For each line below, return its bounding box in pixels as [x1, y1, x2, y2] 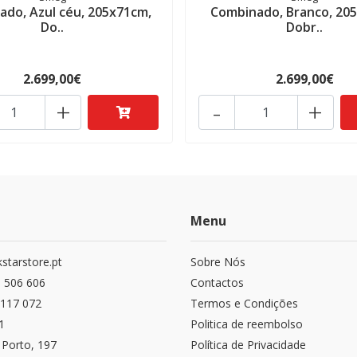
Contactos [190, 275, 244, 291]
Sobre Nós [190, 254, 245, 270]
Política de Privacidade [190, 337, 306, 353]
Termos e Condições [190, 296, 298, 312]
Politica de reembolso [190, 316, 303, 332]
